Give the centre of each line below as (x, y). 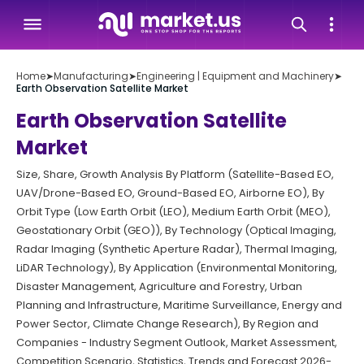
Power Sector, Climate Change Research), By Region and (167, 324)
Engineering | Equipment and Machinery (235, 76)
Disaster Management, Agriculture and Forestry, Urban (159, 286)
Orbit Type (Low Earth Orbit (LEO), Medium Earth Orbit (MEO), (173, 212)
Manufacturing (91, 76)
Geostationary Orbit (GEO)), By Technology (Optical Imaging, (176, 230)
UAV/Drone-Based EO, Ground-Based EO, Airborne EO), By (170, 193)
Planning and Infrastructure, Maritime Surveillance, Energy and (179, 305)
